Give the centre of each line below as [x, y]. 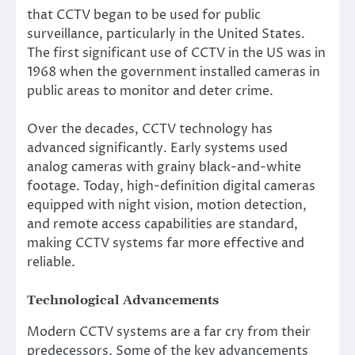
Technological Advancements [123, 301]
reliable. [51, 263]
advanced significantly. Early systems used [157, 149]
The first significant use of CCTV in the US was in [176, 53]
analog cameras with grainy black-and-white [164, 168]
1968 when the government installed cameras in [174, 73]
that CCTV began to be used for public [144, 15]
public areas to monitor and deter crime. [150, 92]
